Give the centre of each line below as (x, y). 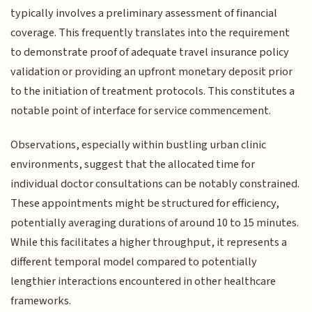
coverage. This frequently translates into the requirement (150, 33)
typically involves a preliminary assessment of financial (144, 14)
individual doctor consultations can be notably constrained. (155, 184)
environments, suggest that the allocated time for (133, 164)
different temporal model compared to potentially (134, 262)
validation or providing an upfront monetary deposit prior (152, 72)
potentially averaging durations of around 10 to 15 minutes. (155, 223)
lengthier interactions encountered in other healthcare (143, 281)
